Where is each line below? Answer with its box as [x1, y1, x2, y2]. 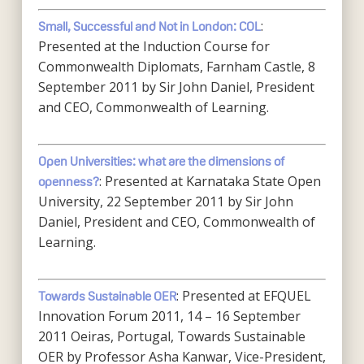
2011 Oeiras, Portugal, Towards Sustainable [37, 327, 305, 345]
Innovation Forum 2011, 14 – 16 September [37, 307, 301, 325]
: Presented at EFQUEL [175, 287, 311, 305]
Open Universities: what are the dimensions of [37, 154, 284, 168]
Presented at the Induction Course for [37, 37, 270, 55]
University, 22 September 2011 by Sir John [37, 193, 293, 210]
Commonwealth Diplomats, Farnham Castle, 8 [37, 58, 315, 76]
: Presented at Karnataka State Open [98, 172, 321, 190]
